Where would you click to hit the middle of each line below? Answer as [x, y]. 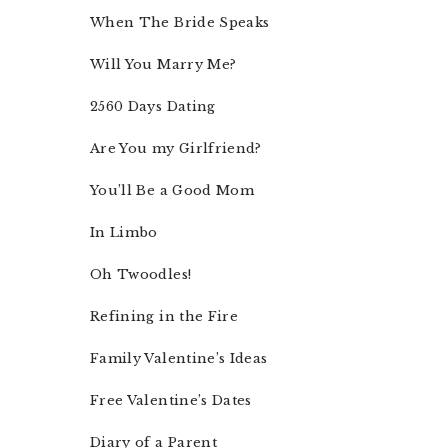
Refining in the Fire [164, 317]
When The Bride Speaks [180, 23]
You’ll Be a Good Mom [172, 191]
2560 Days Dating [153, 107]
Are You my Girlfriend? [176, 149]
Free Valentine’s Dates [171, 401]
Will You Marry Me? [163, 65]
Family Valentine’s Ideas [179, 359]
